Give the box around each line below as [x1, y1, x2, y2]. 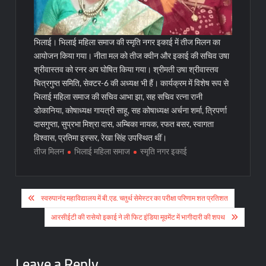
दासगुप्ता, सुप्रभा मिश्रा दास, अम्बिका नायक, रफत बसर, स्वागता [34, 118, 214, 129]
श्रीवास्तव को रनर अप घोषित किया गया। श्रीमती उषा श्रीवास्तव [34, 64, 219, 74]
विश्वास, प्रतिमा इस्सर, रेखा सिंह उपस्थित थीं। [34, 132, 167, 142]
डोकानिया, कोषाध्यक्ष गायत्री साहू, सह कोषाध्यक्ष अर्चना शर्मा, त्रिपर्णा [34, 104, 227, 115]
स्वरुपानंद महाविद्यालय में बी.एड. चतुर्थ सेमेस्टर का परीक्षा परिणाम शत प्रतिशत [41, 193, 229, 202]
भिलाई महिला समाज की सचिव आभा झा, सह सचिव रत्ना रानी [34, 91, 203, 102]
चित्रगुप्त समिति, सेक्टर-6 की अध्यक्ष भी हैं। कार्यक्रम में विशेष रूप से [34, 77, 229, 88]
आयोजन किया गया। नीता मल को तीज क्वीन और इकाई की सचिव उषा [34, 50, 230, 61]
